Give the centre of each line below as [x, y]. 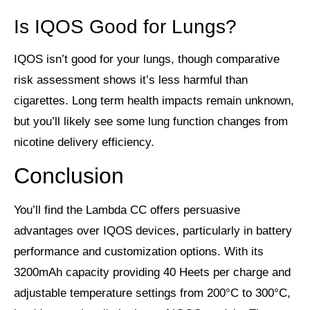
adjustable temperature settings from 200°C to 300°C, [152, 293]
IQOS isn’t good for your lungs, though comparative [147, 60]
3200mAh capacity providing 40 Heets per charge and [152, 273]
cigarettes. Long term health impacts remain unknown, [154, 101]
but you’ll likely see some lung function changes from [151, 122]
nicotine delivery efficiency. [84, 143]
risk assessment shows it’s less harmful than [131, 80]
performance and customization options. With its [139, 252]
